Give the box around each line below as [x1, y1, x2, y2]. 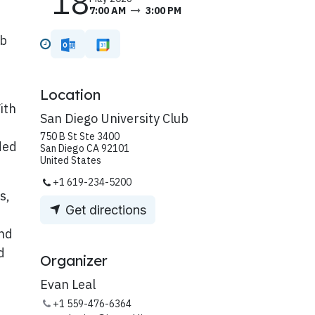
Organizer [40, 252, 108, 270]
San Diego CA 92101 [40, 142, 129, 155]
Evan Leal [40, 276, 96, 293]
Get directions [62, 202, 146, 218]
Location [40, 86, 101, 104]
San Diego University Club [40, 110, 188, 127]
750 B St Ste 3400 [40, 130, 120, 143]
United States [40, 154, 101, 167]
